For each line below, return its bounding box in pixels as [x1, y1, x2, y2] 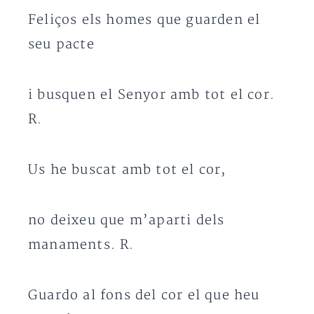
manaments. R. [28, 237, 135, 253]
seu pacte [28, 36, 95, 53]
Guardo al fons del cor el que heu [28, 287, 260, 303]
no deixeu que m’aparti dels [28, 212, 225, 228]
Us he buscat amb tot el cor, [28, 162, 226, 178]
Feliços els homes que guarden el [28, 12, 261, 28]
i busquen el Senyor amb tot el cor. [28, 87, 275, 103]
